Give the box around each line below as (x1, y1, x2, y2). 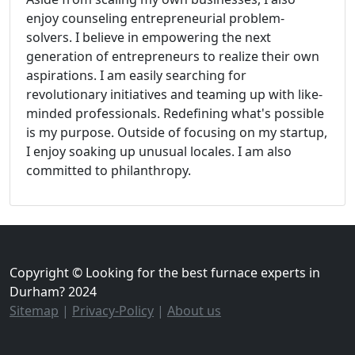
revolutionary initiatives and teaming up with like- (26, 86, 323, 103)
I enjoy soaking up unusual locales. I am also (26, 143, 292, 160)
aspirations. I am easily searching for (26, 67, 246, 84)
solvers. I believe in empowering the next (26, 29, 271, 46)
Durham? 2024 (10, 283, 97, 300)
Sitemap (10, 302, 59, 319)
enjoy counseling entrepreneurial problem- (26, 10, 284, 27)
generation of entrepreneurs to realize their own (26, 48, 319, 65)
